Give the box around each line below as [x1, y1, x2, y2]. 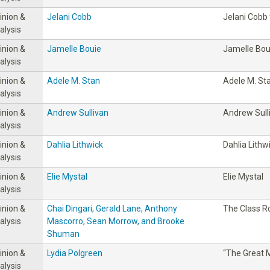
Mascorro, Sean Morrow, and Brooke [47, 216, 184, 226]
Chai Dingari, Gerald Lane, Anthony [47, 203, 177, 213]
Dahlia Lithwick [47, 139, 103, 149]
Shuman [47, 228, 80, 239]
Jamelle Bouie [47, 43, 101, 54]
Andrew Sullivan [47, 107, 108, 118]
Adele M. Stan [47, 75, 100, 86]
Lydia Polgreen [47, 248, 102, 258]
